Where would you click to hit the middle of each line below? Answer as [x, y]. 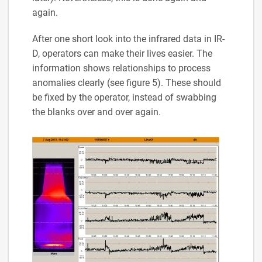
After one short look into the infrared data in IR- [128, 39]
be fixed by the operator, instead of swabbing [124, 97]
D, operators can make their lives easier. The [122, 53]
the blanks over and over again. [96, 112]
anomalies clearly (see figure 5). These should [127, 82]
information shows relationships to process [121, 68]
